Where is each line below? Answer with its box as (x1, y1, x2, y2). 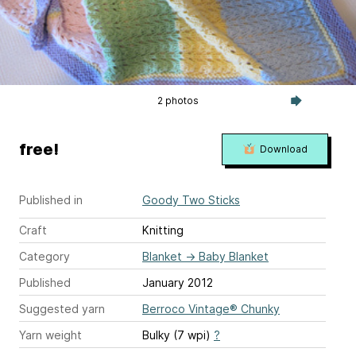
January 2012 (142, 276, 213, 289)
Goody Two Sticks (142, 193, 240, 207)
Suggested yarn (19, 302, 105, 315)
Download (259, 143, 308, 155)
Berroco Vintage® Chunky (142, 302, 280, 315)
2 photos (157, 95, 199, 106)
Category (19, 250, 70, 263)
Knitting (142, 223, 184, 237)
